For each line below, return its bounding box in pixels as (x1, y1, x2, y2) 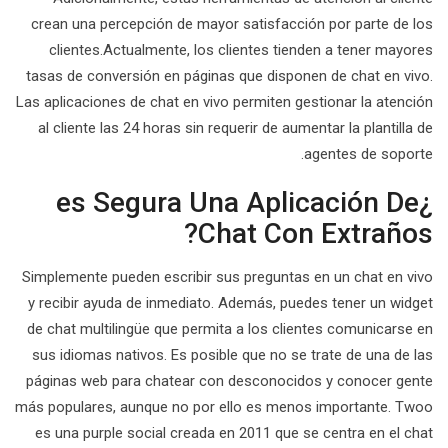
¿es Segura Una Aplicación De (56, 186, 419, 219)
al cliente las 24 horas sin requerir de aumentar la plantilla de (38, 119, 433, 137)
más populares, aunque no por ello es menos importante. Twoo (15, 398, 433, 416)
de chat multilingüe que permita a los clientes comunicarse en (27, 320, 433, 338)
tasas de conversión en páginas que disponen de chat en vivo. (26, 67, 433, 85)
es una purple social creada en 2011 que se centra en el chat (35, 424, 433, 442)
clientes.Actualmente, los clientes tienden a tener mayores (49, 41, 433, 59)
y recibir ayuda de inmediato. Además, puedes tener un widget (28, 294, 433, 312)
